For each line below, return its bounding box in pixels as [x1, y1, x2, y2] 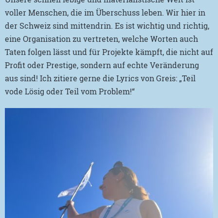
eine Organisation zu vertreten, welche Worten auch [5, 33, 198, 44]
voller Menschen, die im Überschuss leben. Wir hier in [5, 7, 205, 18]
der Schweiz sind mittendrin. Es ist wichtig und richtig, [5, 20, 209, 31]
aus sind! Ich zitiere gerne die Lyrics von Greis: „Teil [5, 73, 196, 84]
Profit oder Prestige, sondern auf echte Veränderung [5, 59, 199, 71]
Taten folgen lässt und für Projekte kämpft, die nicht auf [5, 46, 213, 57]
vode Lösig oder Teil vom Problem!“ [5, 86, 135, 97]
